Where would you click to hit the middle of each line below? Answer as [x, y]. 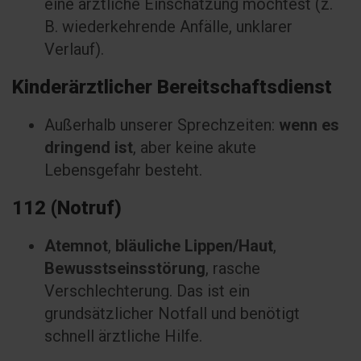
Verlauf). [74, 49]
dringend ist [89, 147]
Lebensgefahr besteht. [123, 170]
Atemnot [76, 246]
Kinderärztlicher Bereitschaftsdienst [172, 87]
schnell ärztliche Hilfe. [123, 336]
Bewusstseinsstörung [125, 268]
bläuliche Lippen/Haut [194, 246]
